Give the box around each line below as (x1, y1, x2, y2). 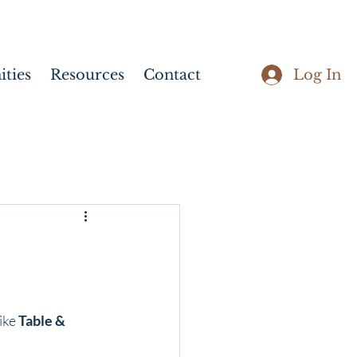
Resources (50, 66, 124, 84)
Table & (18, 312, 68, 329)
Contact (143, 66, 201, 84)
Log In (293, 65, 341, 84)
